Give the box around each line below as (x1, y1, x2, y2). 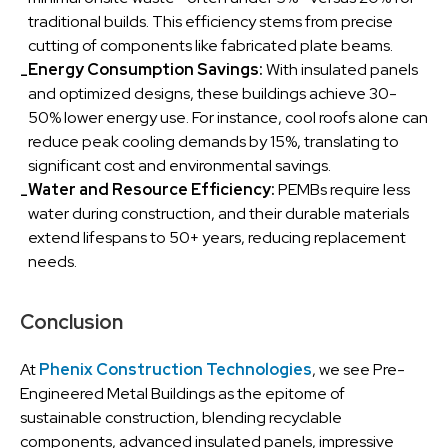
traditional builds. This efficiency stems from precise (28, 11, 393, 32)
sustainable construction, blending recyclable (20, 407, 342, 428)
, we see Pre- (312, 359, 405, 380)
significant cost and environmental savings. (28, 155, 331, 176)
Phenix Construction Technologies (39, 359, 312, 380)
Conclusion (20, 309, 123, 335)
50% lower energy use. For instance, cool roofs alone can (28, 107, 428, 128)
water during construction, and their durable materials (28, 203, 409, 224)
